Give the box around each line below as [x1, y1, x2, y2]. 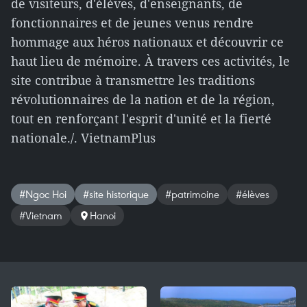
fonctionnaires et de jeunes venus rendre [11, 14, 254, 31]
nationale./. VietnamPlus [11, 130, 156, 146]
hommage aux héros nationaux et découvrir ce [11, 34, 284, 50]
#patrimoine [165, 187, 219, 201]
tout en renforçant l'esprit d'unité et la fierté [11, 110, 271, 127]
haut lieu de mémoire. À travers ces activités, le [11, 53, 290, 69]
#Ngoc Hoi [19, 187, 66, 201]
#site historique [83, 187, 149, 201]
